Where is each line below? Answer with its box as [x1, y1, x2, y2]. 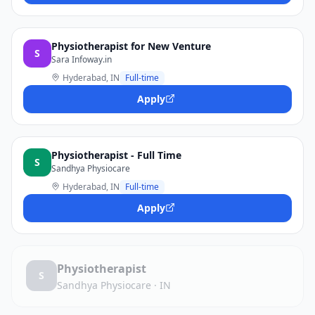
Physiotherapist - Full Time [51, 148, 181, 162]
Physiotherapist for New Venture [51, 39, 211, 53]
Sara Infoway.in [51, 53, 112, 65]
